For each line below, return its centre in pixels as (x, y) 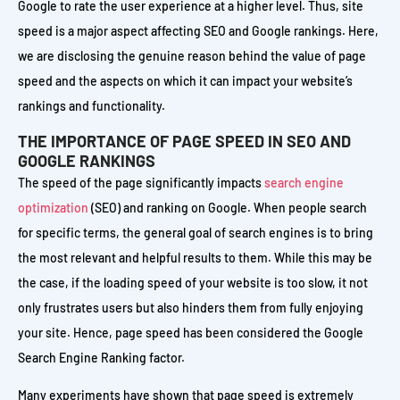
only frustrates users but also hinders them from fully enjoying (191, 307)
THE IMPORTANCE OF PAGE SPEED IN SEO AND (184, 141)
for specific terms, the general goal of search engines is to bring (196, 232)
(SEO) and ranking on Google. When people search (228, 207)
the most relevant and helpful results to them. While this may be (195, 257)
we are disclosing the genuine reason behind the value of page (192, 55)
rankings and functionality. (92, 105)
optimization (53, 207)
